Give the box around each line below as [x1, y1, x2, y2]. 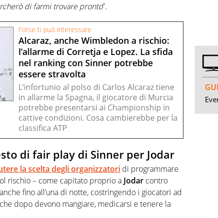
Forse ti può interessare [18, 25, 91, 34]
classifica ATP [18, 122, 67, 133]
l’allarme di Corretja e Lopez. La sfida [18, 45, 173, 57]
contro [144, 175, 168, 186]
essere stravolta [18, 68, 86, 80]
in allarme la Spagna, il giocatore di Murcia [18, 91, 173, 103]
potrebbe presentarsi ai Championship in [18, 102, 170, 113]
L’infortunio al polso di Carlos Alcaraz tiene [18, 81, 174, 92]
